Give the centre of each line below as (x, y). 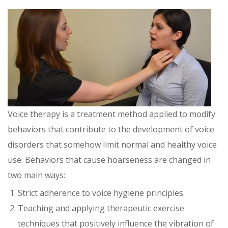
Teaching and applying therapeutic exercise (101, 208)
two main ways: (36, 175)
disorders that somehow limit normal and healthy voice (112, 144)
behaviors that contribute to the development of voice (111, 129)
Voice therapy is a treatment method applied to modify (111, 114)
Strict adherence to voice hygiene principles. (101, 193)
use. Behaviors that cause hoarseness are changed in (109, 160)
